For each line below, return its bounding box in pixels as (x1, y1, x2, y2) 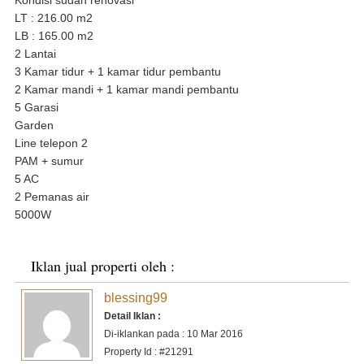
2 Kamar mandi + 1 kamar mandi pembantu (14, 82, 239, 96)
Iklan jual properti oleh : (30, 255, 175, 275)
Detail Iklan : (103, 310, 161, 322)
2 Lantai (14, 46, 56, 60)
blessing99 (103, 290, 167, 305)
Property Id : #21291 (103, 345, 193, 357)
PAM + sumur (14, 154, 84, 167)
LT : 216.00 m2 (14, 11, 93, 24)
